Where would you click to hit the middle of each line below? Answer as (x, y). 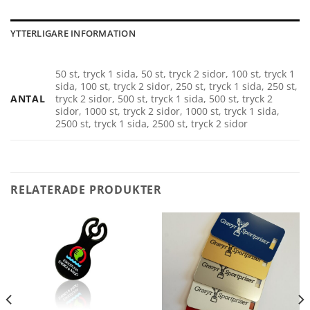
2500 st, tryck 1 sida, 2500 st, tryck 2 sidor (152, 124)
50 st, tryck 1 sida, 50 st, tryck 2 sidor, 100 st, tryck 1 (175, 74)
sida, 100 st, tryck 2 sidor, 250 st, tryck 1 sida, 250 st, (177, 86)
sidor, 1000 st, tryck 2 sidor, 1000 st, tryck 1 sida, (168, 111)
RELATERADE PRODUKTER (86, 190)
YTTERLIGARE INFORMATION (73, 34)
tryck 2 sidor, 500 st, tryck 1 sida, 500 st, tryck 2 (164, 99)
